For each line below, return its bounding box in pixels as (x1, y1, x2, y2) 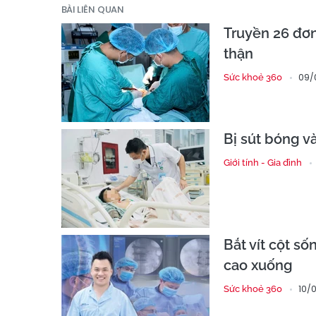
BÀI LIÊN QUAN (61, 3, 124, 16)
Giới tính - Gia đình (224, 157, 302, 168)
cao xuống (224, 257, 293, 274)
